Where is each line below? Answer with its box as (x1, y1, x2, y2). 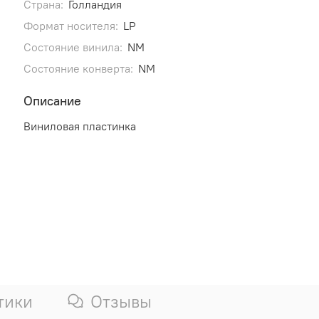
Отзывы (90, 291, 152, 313)
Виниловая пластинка (23, 118, 136, 133)
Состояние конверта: (23, 61, 133, 75)
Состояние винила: (23, 39, 122, 54)
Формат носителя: (23, 18, 118, 33)
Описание (23, 92, 81, 109)
